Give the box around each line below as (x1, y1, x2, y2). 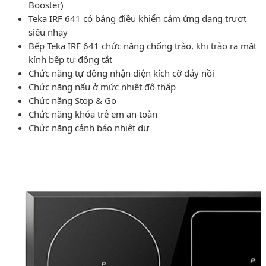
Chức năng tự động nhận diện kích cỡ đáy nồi (28, 66, 214, 79)
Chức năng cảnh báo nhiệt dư (28, 121, 149, 134)
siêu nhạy (28, 26, 68, 38)
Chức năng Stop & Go (28, 94, 116, 106)
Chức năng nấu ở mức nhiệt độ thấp (28, 80, 176, 93)
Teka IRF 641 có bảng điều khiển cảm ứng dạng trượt (28, 12, 246, 24)
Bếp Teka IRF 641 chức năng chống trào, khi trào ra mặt (28, 39, 256, 52)
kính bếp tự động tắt (28, 53, 112, 65)
